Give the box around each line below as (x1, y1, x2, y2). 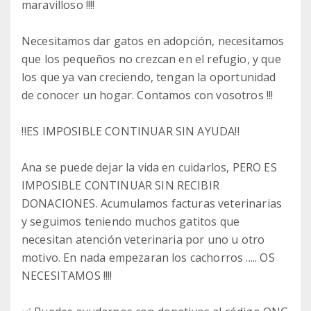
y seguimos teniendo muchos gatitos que (22, 214, 240, 229)
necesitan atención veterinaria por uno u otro (22, 232, 265, 247)
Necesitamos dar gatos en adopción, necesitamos (22, 33, 285, 49)
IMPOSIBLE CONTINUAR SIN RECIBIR (22, 178, 219, 193)
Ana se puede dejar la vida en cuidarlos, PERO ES (22, 160, 277, 175)
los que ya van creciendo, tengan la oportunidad (22, 69, 276, 85)
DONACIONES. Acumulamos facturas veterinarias (22, 196, 283, 211)
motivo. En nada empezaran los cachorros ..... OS (22, 250, 275, 265)
